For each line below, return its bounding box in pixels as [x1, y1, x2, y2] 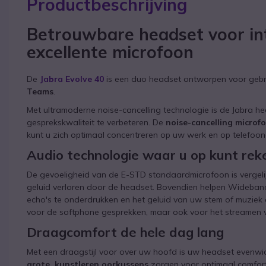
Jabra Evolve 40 [37, 73, 106, 84]
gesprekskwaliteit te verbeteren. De [27, 116, 166, 128]
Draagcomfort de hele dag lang [27, 223, 224, 240]
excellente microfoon [27, 41, 194, 62]
